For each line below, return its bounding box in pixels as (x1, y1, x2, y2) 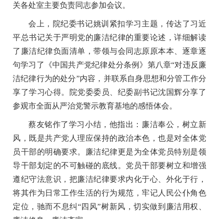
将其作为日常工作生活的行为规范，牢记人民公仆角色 (13, 188, 206, 197)
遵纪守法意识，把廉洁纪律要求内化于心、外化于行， (13, 175, 206, 183)
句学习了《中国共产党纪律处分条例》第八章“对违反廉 (13, 60, 206, 69)
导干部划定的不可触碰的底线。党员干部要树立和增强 (13, 161, 206, 170)
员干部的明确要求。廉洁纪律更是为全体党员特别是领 (13, 147, 206, 156)
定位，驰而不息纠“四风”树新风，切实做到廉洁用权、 (13, 202, 206, 211)
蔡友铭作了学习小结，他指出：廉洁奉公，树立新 (28, 120, 206, 129)
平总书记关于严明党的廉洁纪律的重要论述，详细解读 (13, 33, 206, 42)
